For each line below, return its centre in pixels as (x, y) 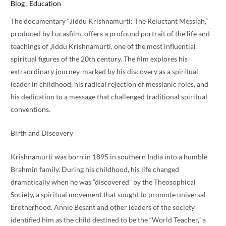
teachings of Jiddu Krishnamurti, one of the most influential (103, 46)
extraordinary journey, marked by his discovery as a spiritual (105, 72)
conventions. (31, 109)
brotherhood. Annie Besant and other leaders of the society (103, 207)
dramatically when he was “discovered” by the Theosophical (103, 182)
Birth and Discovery (42, 133)
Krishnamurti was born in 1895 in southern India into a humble (109, 157)
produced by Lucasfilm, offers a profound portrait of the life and (110, 34)
